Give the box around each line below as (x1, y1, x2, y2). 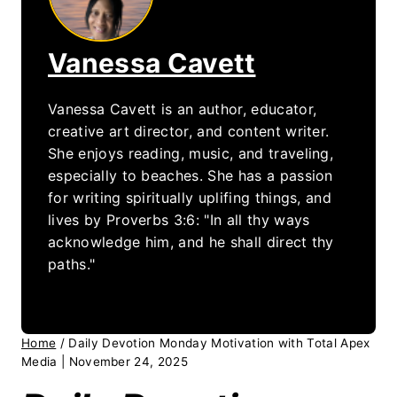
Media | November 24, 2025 (21, 354, 189, 369)
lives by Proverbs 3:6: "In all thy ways (48, 210, 310, 229)
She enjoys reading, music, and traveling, (48, 144, 334, 162)
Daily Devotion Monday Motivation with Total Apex (68, 335, 370, 350)
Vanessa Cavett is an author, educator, (48, 99, 317, 118)
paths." (48, 254, 96, 273)
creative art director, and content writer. (48, 121, 330, 140)
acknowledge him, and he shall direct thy (48, 232, 334, 251)
